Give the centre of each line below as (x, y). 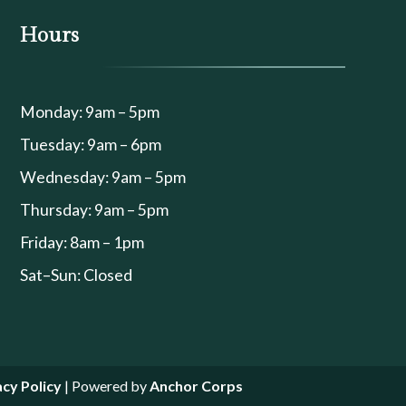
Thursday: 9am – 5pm (94, 210)
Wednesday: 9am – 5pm (102, 178)
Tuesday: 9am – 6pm (90, 145)
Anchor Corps (194, 385)
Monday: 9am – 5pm (89, 112)
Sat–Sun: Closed (76, 275)
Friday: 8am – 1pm (82, 243)
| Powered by (104, 385)
